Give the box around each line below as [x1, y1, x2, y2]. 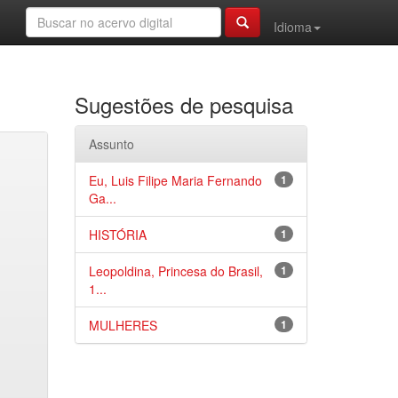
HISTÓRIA [88, 226, 147, 243]
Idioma [274, 18, 312, 36]
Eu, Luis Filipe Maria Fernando [88, 171, 262, 189]
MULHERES [88, 316, 157, 334]
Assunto [88, 135, 134, 153]
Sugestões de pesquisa [74, 89, 293, 120]
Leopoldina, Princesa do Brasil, [88, 262, 263, 280]
